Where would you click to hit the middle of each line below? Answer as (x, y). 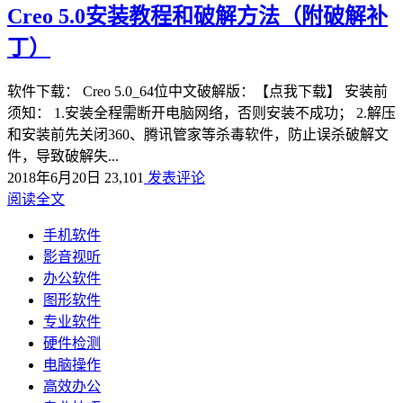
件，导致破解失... (63, 156)
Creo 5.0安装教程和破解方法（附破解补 (197, 16)
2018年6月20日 (54, 177)
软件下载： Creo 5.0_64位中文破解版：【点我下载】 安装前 (197, 91)
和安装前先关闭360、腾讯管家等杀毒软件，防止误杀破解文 (198, 134)
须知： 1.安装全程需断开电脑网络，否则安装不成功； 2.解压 (201, 112)
